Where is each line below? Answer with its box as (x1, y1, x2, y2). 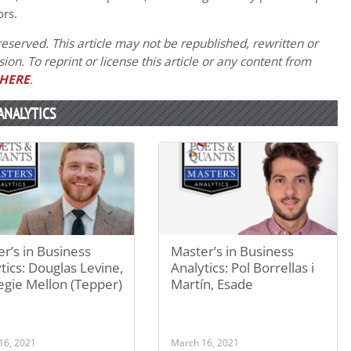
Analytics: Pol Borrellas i (171, 259, 315, 277)
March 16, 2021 (171, 336, 240, 349)
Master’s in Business (171, 242, 295, 261)
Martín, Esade (171, 275, 254, 294)
